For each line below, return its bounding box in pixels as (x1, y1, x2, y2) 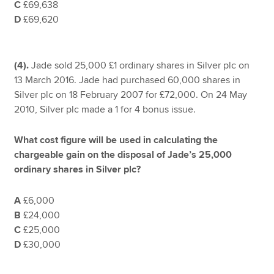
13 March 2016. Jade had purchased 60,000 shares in (14, 73, 241, 86)
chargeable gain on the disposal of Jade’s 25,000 (14, 149, 232, 161)
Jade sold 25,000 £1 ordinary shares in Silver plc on (29, 59, 250, 72)
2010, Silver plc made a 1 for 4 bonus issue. (14, 103, 196, 116)
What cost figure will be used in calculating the (14, 134, 218, 147)
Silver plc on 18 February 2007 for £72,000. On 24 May (14, 88, 248, 101)
